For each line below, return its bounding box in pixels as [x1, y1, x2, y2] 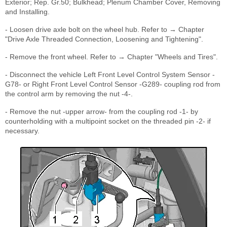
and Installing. [5, 8, 50, 16]
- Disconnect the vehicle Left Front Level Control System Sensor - [5, 70, 215, 79]
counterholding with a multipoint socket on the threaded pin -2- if [5, 117, 211, 126]
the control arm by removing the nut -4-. [5, 90, 133, 98]
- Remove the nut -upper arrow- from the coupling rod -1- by [5, 107, 198, 116]
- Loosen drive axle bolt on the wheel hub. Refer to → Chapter [5, 25, 204, 34]
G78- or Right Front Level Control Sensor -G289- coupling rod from [5, 80, 220, 89]
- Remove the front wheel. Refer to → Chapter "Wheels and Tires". [5, 53, 218, 61]
